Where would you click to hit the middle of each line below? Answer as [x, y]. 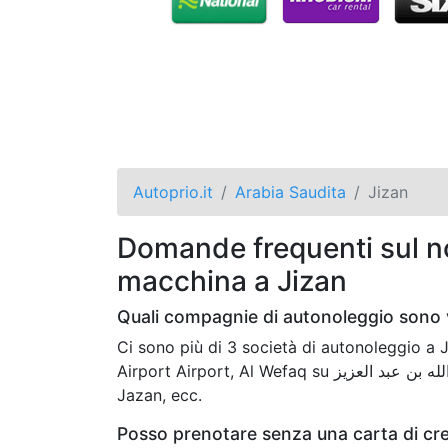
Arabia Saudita [290, 191]
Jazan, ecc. [159, 394]
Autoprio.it [173, 191]
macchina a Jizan [232, 280]
